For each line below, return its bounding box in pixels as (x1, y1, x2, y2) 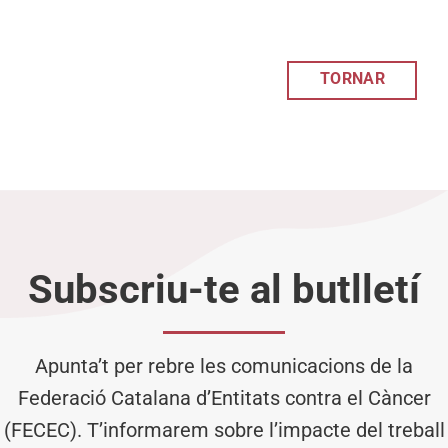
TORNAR (319, 69, 386, 88)
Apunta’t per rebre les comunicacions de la (35, 353, 413, 378)
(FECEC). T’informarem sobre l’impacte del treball (3, 417, 445, 442)
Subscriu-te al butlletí (28, 265, 420, 313)
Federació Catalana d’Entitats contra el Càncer (17, 385, 431, 410)
